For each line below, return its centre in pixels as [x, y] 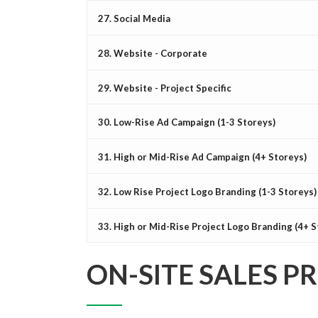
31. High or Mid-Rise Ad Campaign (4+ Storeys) [202, 157]
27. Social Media [134, 19]
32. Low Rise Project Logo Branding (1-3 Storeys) [207, 191]
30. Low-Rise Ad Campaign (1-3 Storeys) [187, 122]
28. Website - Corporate [153, 53]
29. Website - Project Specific [165, 88]
